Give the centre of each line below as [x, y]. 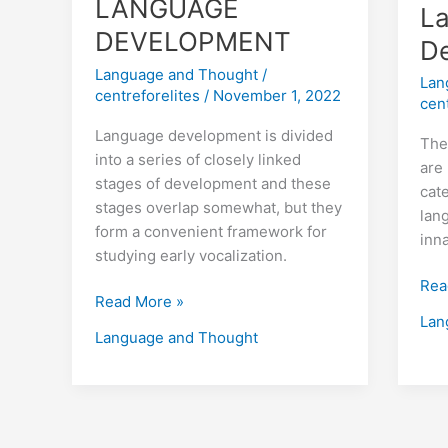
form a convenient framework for [210, 231]
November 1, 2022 [276, 95]
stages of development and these [212, 183]
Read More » [139, 302]
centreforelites [147, 95]
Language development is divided [213, 135]
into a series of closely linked [197, 159]
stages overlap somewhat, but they [218, 207]
